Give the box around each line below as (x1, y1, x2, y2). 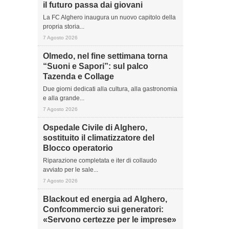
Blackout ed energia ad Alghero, (43, 195, 167, 203)
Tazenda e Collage (43, 72, 114, 81)
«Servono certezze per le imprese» (43, 215, 176, 224)
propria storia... (43, 23, 84, 30)
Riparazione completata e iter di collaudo (43, 157, 157, 164)
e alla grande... (43, 95, 84, 102)
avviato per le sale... (43, 166, 98, 173)
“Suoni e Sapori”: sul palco (43, 62, 148, 71)
